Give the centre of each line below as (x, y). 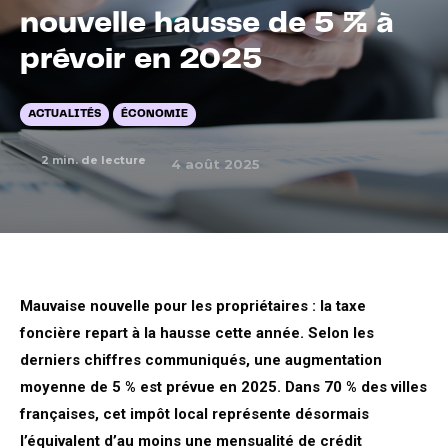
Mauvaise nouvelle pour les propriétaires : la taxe (193, 306)
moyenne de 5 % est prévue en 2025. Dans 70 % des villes (223, 387)
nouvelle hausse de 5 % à (207, 23)
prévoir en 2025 (141, 59)
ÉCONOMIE (154, 113)
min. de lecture (97, 159)
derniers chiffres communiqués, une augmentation (201, 360)
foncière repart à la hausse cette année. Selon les (197, 333)
